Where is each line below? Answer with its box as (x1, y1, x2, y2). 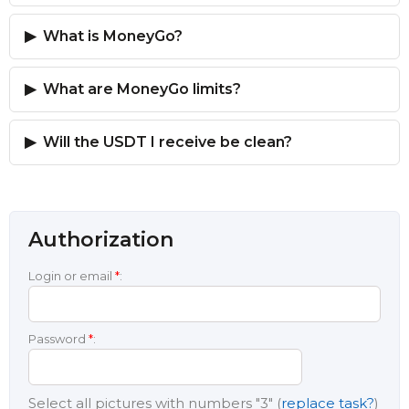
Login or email (28, 268, 115, 283)
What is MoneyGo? (43, 27, 183, 45)
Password (28, 331, 89, 346)
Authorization (28, 227, 173, 252)
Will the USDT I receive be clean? (43, 133, 292, 151)
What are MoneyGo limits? (43, 80, 241, 98)
